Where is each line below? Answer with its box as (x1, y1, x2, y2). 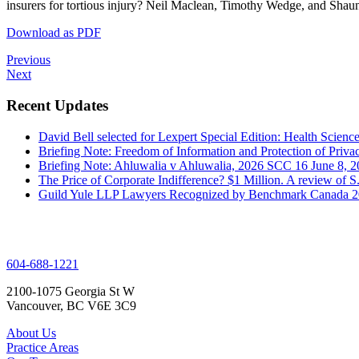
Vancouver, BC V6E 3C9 (6, 298, 136, 313)
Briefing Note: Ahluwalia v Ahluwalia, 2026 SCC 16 (38, 158, 308, 172)
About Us (6, 325, 56, 340)
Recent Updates (6, 96, 108, 114)
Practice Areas (6, 340, 79, 354)
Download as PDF (6, 26, 101, 40)
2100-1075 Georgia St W (6, 284, 135, 298)
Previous (6, 53, 50, 67)
